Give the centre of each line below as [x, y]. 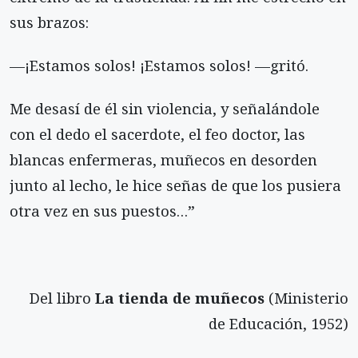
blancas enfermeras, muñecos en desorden [163, 160]
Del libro [62, 297]
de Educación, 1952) [278, 323]
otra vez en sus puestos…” [102, 211]
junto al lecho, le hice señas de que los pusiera [175, 185]
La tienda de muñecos [180, 297]
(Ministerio [306, 297]
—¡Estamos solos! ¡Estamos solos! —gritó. [159, 66]
